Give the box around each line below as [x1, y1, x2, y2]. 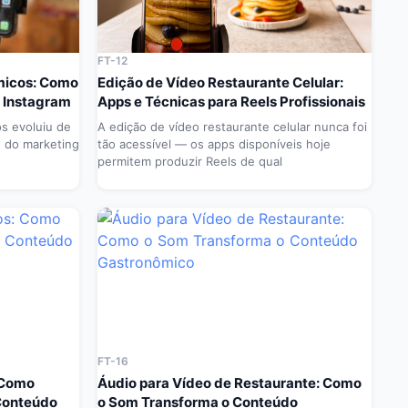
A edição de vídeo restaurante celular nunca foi [97, 119, 367, 135]
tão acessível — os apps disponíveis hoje [97, 137, 331, 152]
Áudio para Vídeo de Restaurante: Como [97, 374, 362, 393]
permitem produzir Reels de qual [97, 154, 282, 169]
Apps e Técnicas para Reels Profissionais [97, 93, 365, 111]
